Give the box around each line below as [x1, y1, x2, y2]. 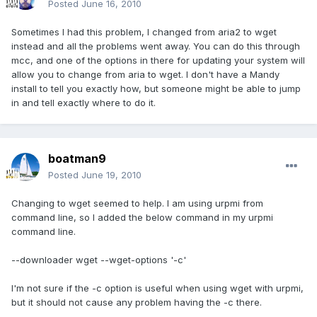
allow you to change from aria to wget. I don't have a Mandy [11, 69, 279, 81]
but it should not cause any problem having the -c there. [11, 296, 262, 309]
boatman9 [48, 151, 106, 166]
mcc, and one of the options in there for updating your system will [11, 54, 305, 67]
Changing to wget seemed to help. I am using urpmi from [11, 197, 263, 209]
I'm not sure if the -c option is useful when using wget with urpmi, [11, 282, 304, 294]
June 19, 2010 [81, 169, 142, 181]
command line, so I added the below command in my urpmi [11, 212, 273, 224]
